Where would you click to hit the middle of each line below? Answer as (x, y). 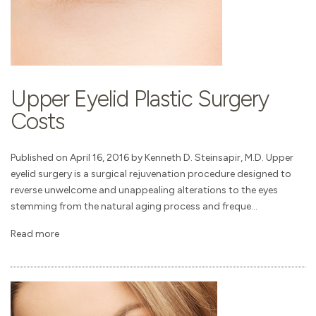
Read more (35, 233)
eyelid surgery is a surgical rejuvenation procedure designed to (151, 174)
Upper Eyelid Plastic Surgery (140, 99)
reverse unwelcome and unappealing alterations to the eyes (144, 190)
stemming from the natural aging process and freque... (134, 206)
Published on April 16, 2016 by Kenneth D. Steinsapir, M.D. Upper (152, 158)
